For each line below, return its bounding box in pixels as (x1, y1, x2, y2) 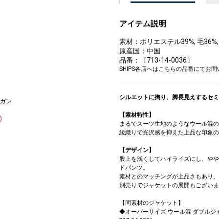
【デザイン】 (119, 146, 154, 153)
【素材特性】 (119, 111, 154, 118)
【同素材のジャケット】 (119, 199, 184, 206)
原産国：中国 (119, 46, 160, 55)
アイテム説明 (119, 19, 166, 28)
